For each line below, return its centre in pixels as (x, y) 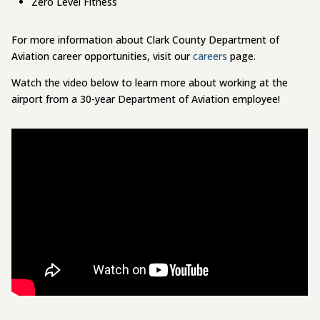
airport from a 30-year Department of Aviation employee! (146, 99)
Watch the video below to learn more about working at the (150, 83)
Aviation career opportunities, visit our (102, 56)
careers (210, 56)
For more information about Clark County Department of (146, 40)
